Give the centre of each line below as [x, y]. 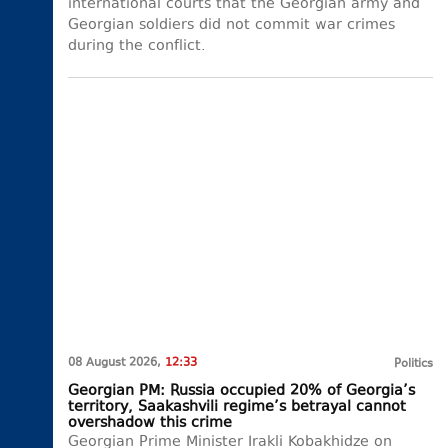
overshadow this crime [150, 423]
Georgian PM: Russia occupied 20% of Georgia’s [241, 391]
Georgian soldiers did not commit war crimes [231, 26]
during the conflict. [137, 47]
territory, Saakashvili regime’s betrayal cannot [237, 407]
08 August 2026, [116, 363]
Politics [413, 364]
